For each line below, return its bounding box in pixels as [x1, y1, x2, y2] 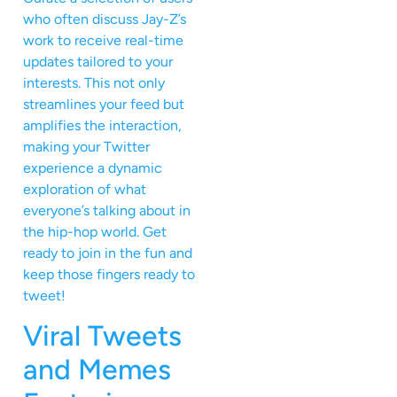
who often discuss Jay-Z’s [23, 10, 186, 27]
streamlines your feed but [23, 95, 184, 113]
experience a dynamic [23, 159, 162, 176]
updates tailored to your [23, 52, 173, 70]
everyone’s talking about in [23, 201, 191, 219]
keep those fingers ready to [23, 265, 195, 283]
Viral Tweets [23, 319, 182, 354]
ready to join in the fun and [23, 244, 192, 261]
